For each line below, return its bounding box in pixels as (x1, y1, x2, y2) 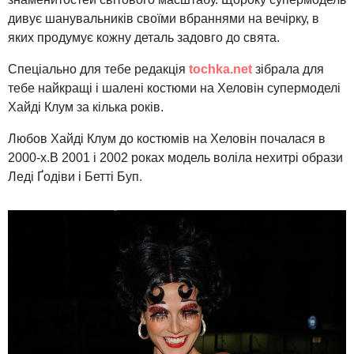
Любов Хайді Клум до (8, 132, 137, 146)
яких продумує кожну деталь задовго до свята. (8, 31, 280, 45)
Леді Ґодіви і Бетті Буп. (8, 170, 142, 184)
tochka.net (186, 62, 255, 77)
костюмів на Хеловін (137, 132, 257, 146)
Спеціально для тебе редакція (8, 62, 186, 77)
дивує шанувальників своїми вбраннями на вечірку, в (8, 12, 319, 26)
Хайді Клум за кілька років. (8, 100, 164, 115)
